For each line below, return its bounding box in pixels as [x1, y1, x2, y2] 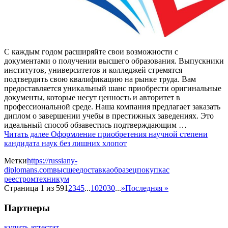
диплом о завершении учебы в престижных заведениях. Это [4, 111, 214, 120]
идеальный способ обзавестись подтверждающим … [4, 120, 187, 129]
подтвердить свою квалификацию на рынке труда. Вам [4, 74, 196, 83]
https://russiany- [27, 156, 77, 165]
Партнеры [4, 202, 50, 213]
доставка [79, 165, 110, 174]
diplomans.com [4, 165, 53, 174]
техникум [36, 174, 69, 183]
